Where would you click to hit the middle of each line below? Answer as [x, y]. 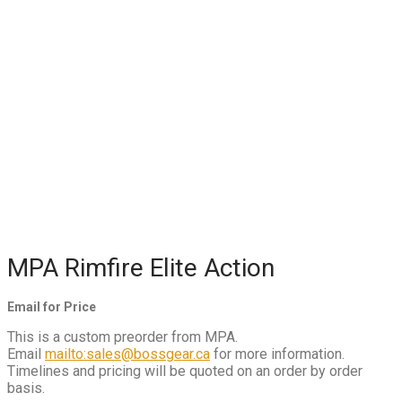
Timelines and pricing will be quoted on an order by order [185, 371]
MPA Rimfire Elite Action [141, 267]
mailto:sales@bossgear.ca [127, 354]
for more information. [277, 354]
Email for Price [52, 306]
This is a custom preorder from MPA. [122, 336]
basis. [26, 388]
